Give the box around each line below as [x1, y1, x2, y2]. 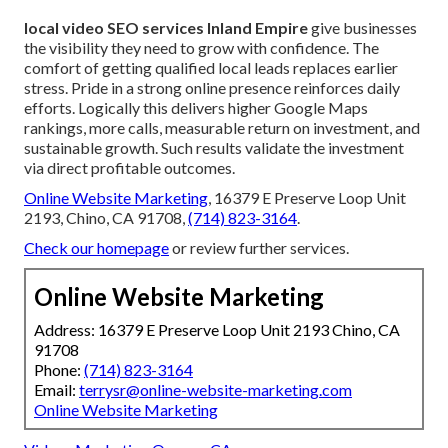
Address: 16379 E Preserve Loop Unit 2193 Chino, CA [34, 319, 400, 339]
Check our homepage [24, 237, 169, 257]
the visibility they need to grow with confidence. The [24, 37, 379, 57]
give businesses [308, 17, 417, 37]
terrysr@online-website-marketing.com [79, 379, 352, 399]
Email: [34, 379, 79, 399]
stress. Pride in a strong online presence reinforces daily [24, 77, 400, 97]
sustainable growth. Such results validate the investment [24, 137, 404, 157]
